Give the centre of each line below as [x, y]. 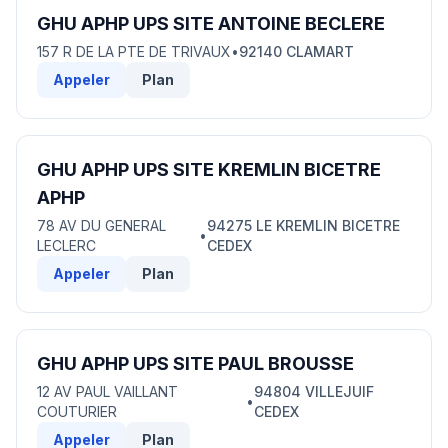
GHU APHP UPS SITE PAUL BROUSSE [195, 363]
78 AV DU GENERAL [101, 225]
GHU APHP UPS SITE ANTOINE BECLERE [211, 23]
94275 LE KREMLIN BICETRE [303, 225]
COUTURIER [77, 411]
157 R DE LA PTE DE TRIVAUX [134, 51]
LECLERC [66, 245]
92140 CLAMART [296, 51]
